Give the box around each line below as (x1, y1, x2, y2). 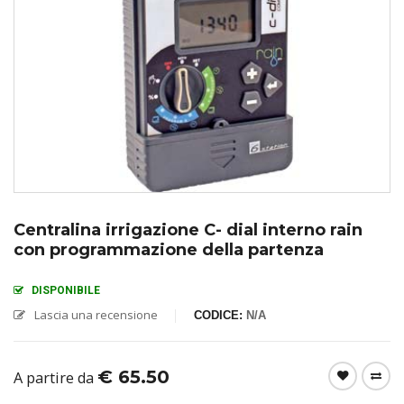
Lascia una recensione (34, 307, 158, 323)
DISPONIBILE (32, 284, 100, 297)
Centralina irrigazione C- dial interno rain (14, 220, 363, 240)
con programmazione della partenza (14, 240, 324, 260)
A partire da (14, 368, 97, 388)
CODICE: (194, 308, 246, 322)
